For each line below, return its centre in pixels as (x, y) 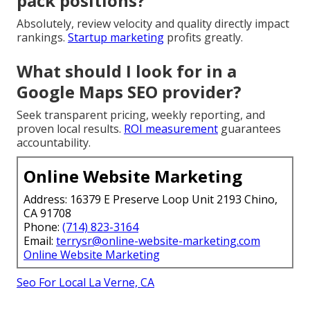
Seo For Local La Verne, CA (85, 283)
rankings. (42, 38)
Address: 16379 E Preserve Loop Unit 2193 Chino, (151, 200)
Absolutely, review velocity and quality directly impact (153, 24)
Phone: (43, 227)
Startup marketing (116, 38)
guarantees (249, 129)
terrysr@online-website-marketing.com (158, 241)
